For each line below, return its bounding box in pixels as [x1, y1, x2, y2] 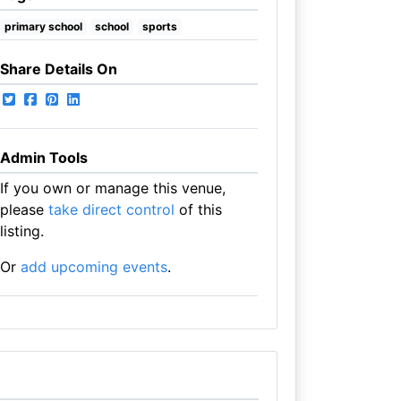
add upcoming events [20, 258, 167, 276]
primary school [4, 20, 82, 33]
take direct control [47, 200, 175, 218]
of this [174, 200, 222, 218]
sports [141, 20, 177, 33]
